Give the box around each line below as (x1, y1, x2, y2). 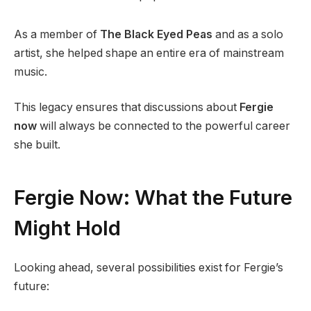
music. (14, 65, 47, 78)
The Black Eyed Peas (100, 27, 212, 41)
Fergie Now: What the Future (14, 184, 292, 210)
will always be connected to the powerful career (37, 119, 290, 133)
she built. (14, 138, 60, 152)
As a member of (14, 27, 100, 41)
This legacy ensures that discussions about (14, 101, 239, 115)
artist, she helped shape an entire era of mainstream (14, 46, 284, 60)
